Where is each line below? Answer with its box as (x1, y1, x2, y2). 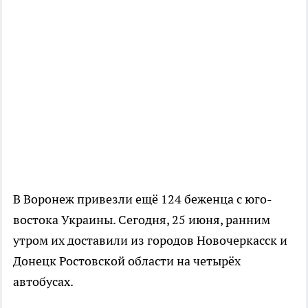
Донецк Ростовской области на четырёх (13, 253, 241, 269)
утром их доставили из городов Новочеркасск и (13, 232, 287, 248)
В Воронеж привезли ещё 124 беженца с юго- (13, 191, 272, 207)
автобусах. (13, 274, 74, 289)
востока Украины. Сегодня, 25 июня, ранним (13, 212, 270, 228)
